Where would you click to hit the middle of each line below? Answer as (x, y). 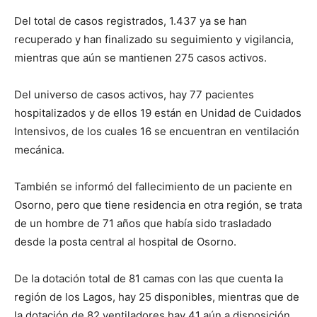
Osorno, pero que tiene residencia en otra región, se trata (158, 205)
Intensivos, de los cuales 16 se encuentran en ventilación (157, 132)
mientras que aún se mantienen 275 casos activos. (140, 58)
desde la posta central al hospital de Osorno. (125, 242)
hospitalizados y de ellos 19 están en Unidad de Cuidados (158, 113)
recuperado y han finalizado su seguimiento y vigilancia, (154, 40)
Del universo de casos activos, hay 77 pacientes (134, 95)
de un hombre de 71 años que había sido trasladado (143, 224)
